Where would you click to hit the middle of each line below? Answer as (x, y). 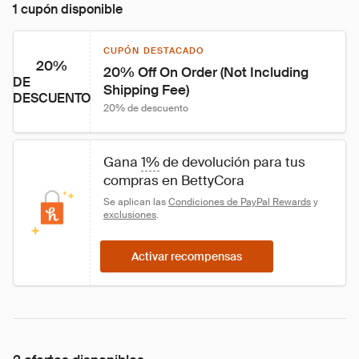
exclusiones (130, 215)
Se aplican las (136, 202)
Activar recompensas (187, 256)
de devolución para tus (234, 162)
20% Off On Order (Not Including (208, 72)
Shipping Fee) (146, 90)
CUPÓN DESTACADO (154, 50)
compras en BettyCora (174, 180)
